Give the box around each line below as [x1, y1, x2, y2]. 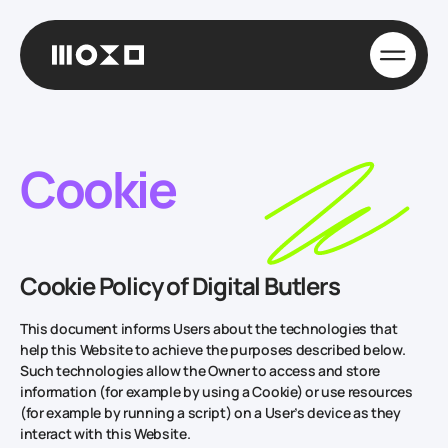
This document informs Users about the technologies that [20, 318, 398, 338]
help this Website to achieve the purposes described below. [20, 339, 406, 359]
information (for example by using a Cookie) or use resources [20, 381, 413, 401]
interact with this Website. [20, 423, 191, 443]
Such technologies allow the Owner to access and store [20, 360, 381, 380]
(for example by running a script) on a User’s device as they [20, 402, 401, 422]
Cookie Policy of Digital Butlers [20, 269, 340, 302]
